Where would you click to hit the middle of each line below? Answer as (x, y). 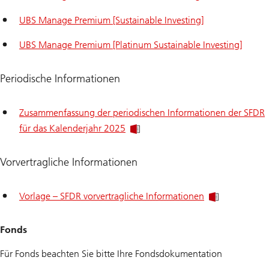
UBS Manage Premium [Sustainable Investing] (111, 20)
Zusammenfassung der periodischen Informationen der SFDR (142, 112)
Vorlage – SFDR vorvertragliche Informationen (112, 196)
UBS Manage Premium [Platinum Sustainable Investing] (131, 44)
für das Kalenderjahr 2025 (72, 128)
